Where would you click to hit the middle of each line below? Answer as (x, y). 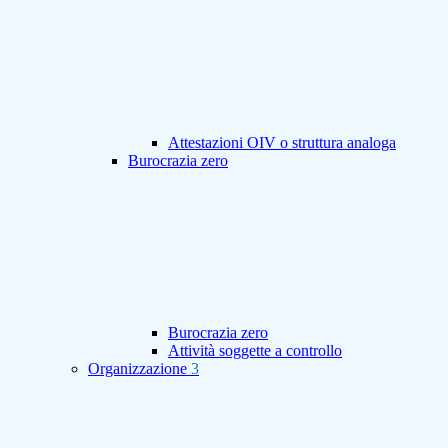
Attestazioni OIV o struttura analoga (282, 143)
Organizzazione (139, 369)
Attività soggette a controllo (255, 351)
